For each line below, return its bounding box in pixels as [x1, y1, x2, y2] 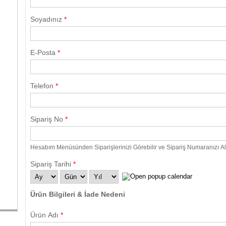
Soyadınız [30, 15, 65, 24]
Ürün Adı [30, 211, 61, 219]
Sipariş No [30, 115, 66, 124]
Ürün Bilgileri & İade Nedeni [30, 190, 126, 199]
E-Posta [30, 48, 58, 57]
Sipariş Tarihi [30, 160, 74, 168]
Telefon [30, 82, 56, 90]
